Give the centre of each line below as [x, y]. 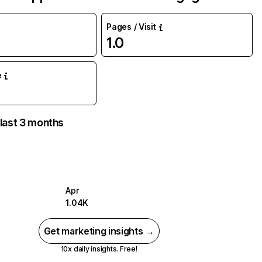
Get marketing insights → [99, 231]
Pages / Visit [131, 27]
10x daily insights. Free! [99, 249]
